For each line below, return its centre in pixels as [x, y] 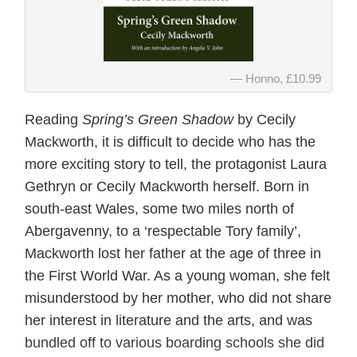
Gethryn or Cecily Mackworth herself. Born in [167, 186]
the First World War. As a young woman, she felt [177, 275]
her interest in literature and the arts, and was [169, 320]
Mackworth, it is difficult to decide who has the [170, 141]
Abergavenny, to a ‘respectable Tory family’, [163, 231]
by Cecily [265, 119]
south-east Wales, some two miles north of [159, 208]
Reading [53, 119]
